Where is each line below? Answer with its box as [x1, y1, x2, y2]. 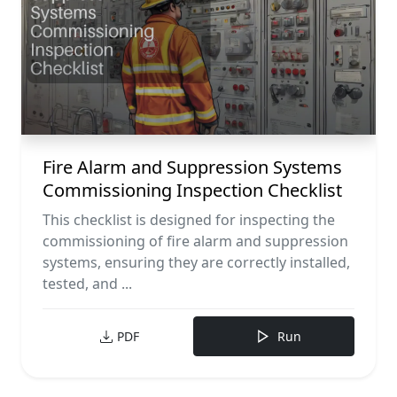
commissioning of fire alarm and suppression [43, 231, 348, 252]
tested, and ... [43, 274, 132, 294]
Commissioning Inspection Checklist [43, 178, 342, 203]
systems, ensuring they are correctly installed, [43, 253, 350, 273]
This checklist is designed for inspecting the [43, 210, 335, 230]
